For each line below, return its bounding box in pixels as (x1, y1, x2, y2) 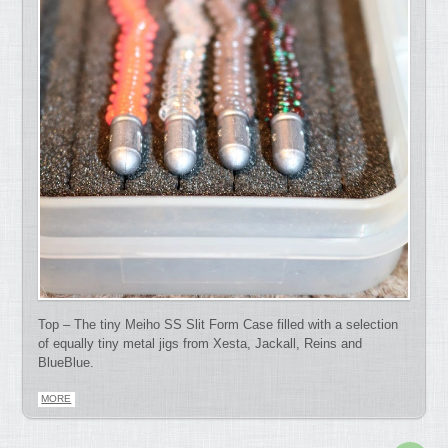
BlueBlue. (38, 355, 95, 371)
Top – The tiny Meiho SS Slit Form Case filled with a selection (38, 317, 399, 333)
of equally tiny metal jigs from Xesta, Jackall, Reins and (38, 336, 363, 352)
